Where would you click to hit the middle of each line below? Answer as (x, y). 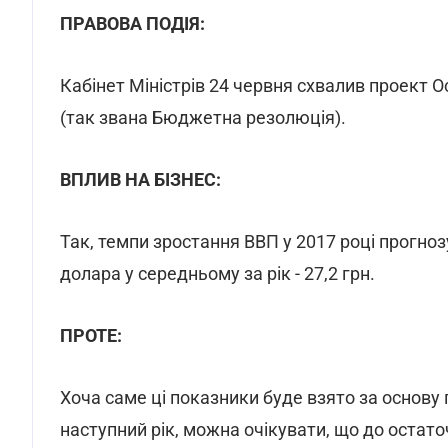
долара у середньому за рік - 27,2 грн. (217, 273)
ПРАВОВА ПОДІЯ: (132, 23)
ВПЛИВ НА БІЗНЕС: (140, 179)
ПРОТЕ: (91, 335)
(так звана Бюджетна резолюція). (203, 117)
